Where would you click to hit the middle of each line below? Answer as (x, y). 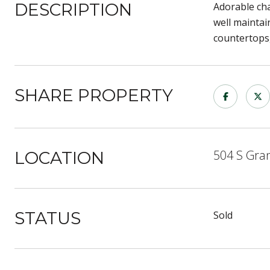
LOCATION (59, 158)
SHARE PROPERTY (94, 95)
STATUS (48, 218)
